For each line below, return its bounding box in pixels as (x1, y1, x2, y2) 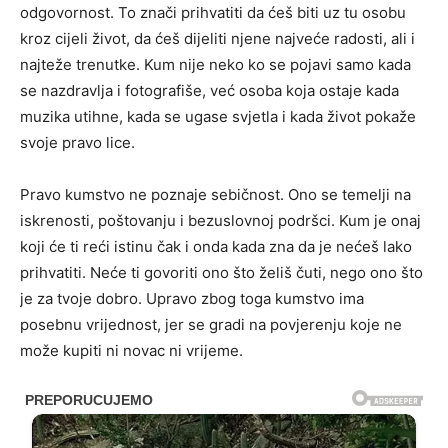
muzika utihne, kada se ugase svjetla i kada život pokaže (20, 107, 416, 127)
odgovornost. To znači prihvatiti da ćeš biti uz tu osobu (20, 3, 406, 23)
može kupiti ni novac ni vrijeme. (20, 341, 243, 361)
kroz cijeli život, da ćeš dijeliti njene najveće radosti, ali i (20, 29, 415, 49)
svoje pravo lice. (20, 133, 135, 153)
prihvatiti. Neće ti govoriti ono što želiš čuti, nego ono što (20, 263, 423, 283)
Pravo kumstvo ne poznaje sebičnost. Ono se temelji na (20, 185, 411, 205)
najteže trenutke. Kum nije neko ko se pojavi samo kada (20, 55, 411, 75)
